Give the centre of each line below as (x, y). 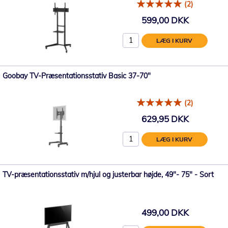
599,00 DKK (165, 20)
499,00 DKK (165, 212)
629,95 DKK (165, 119)
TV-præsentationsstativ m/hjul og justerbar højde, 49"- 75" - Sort (108, 175)
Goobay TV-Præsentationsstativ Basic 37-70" (77, 76)
